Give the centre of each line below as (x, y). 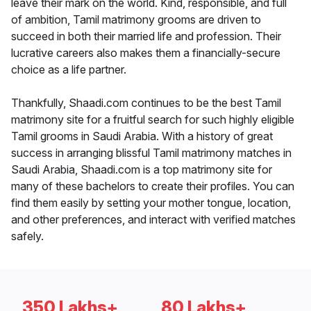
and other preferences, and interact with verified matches (153, 220)
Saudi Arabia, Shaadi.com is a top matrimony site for (142, 170)
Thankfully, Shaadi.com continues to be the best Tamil (146, 103)
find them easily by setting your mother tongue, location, (151, 203)
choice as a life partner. (69, 70)
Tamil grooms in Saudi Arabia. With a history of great (142, 136)
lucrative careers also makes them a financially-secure (146, 53)
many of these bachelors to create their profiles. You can (153, 186)
